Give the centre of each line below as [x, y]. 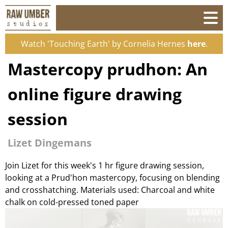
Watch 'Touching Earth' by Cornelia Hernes [104, 44]
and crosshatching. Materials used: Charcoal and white [110, 190]
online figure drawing [95, 94]
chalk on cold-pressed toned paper [72, 202]
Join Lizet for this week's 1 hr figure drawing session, [105, 165]
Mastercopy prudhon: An [108, 69]
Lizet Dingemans [50, 143]
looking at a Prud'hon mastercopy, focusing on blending [112, 177]
